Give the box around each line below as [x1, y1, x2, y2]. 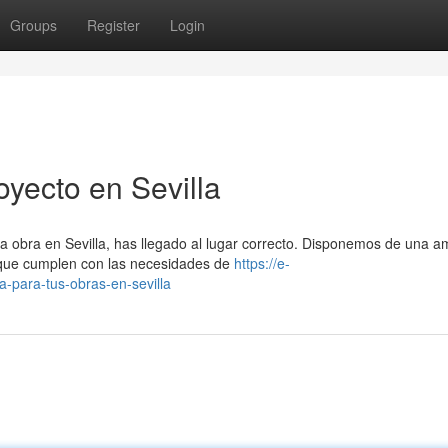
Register [87, 15, 140, 35]
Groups [10, 15, 57, 35]
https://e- [234, 253, 290, 273]
